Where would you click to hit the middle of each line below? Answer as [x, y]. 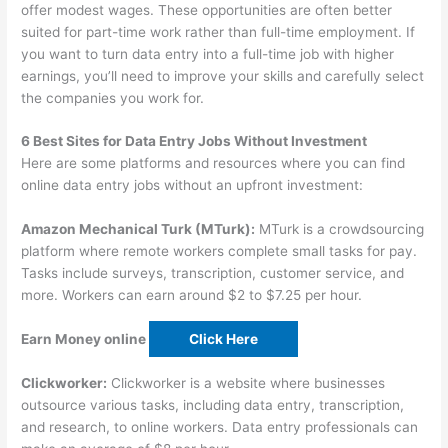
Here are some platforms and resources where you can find [213, 163]
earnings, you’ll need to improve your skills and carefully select [223, 75]
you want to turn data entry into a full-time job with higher [208, 53]
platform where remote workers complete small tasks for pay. [219, 251]
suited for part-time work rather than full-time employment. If [218, 31]
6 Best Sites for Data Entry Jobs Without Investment [194, 141]
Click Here [224, 339]
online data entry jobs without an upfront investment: [192, 185]
